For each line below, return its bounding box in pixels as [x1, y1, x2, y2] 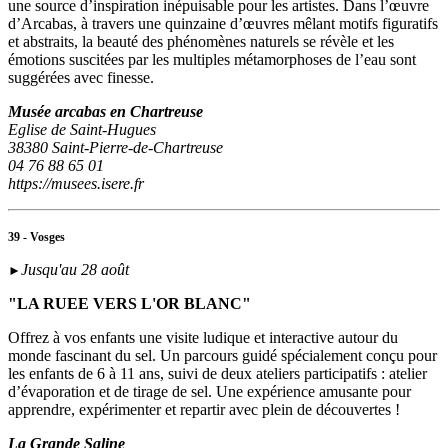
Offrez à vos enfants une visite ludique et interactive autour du [8, 329, 398, 347]
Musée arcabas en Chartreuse [8, 103, 203, 121]
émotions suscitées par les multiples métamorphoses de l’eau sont [8, 51, 416, 69]
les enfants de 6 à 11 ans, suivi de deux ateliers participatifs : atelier [8, 365, 427, 383]
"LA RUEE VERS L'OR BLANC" [8, 295, 251, 313]
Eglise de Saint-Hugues [8, 121, 156, 139]
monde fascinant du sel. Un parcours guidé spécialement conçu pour [8, 347, 437, 365]
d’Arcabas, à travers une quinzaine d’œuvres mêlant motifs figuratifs [8, 15, 438, 33]
